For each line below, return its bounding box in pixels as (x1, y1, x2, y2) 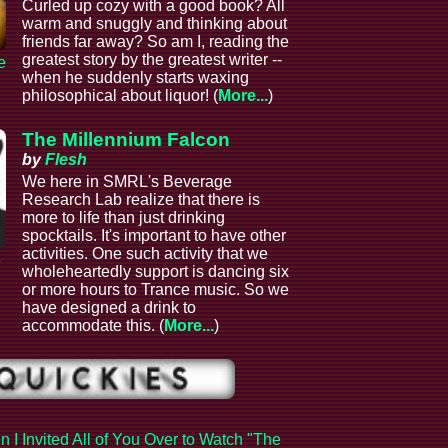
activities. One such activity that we (22, 244, 269, 262)
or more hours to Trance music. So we (22, 280, 290, 298)
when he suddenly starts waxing (22, 68, 250, 86)
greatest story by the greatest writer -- (22, 50, 283, 68)
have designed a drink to (22, 298, 197, 316)
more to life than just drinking (22, 208, 226, 226)
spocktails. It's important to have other (22, 226, 287, 244)
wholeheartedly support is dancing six (22, 262, 290, 280)
